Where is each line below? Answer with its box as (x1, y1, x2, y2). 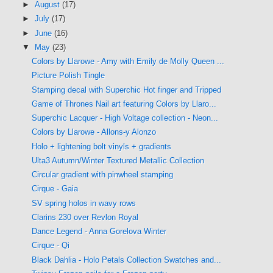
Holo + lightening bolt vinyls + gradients (32, 141, 172, 151)
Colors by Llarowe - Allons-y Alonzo (32, 127, 157, 137)
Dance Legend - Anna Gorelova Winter (32, 227, 167, 236)
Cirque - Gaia (32, 184, 79, 194)
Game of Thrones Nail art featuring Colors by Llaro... (32, 99, 217, 108)
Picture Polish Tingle (32, 71, 105, 80)
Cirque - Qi (32, 241, 70, 250)
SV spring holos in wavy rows (32, 198, 136, 208)
